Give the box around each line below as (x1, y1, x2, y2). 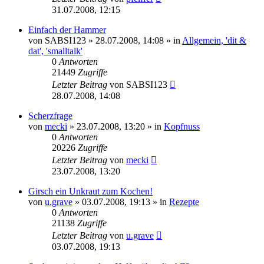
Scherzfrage (28, 110, 72, 121)
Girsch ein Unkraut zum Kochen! (28, 186, 153, 196)
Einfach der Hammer (28, 24, 106, 35)
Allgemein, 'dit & (182, 35, 246, 45)
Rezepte (169, 196, 199, 207)
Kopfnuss (164, 121, 200, 131)
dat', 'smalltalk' (28, 45, 82, 56)
